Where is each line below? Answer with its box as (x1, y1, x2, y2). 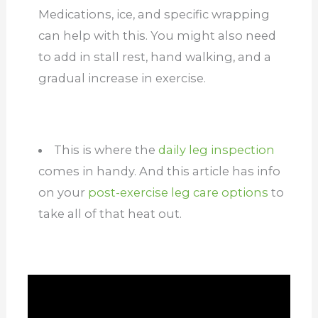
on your (38, 185, 88, 200)
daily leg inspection (158, 143, 275, 158)
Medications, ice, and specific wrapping (38, 7, 270, 22)
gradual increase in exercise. (38, 71, 206, 86)
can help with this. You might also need (38, 28, 276, 43)
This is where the (54, 143, 159, 158)
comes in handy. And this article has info (38, 164, 280, 179)
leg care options (168, 185, 268, 200)
